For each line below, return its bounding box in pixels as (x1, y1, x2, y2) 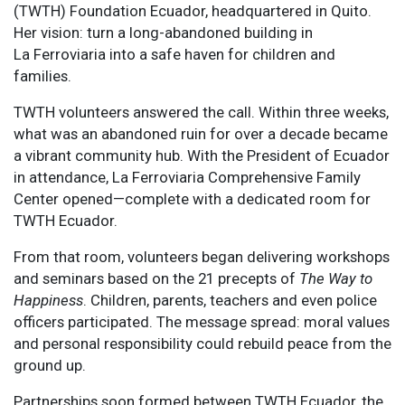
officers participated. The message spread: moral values (14, 312, 390, 331)
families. (14, 66, 71, 85)
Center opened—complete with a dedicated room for (14, 189, 371, 208)
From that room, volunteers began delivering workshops (14, 247, 390, 266)
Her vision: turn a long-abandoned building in (14, 23, 313, 42)
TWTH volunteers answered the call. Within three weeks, (14, 102, 389, 121)
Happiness (14, 290, 83, 309)
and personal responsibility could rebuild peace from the (14, 334, 391, 353)
